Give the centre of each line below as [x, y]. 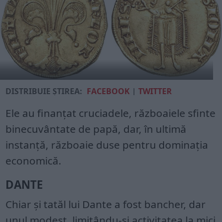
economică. [34, 161]
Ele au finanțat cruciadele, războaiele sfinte [111, 113]
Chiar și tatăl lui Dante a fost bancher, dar [106, 204]
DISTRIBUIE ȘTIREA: [44, 91]
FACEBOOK [109, 91]
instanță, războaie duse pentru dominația [107, 145]
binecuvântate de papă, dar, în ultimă [96, 129]
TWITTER [155, 91]
